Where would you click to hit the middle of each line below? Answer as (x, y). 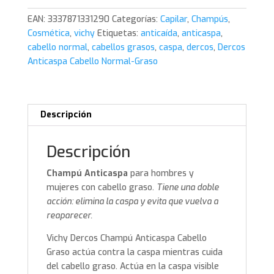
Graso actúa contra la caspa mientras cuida (134, 253)
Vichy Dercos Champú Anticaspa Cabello (126, 239)
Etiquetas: (119, 34)
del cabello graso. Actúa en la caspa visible (132, 267)
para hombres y (161, 174)
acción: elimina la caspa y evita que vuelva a (132, 202)
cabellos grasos (123, 48)
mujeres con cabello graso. (101, 188)
